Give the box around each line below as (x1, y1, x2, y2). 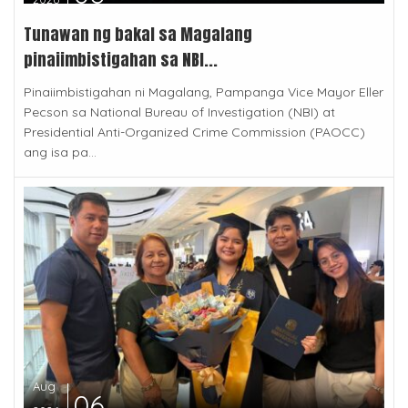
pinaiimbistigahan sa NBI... (24, 47, 218, 73)
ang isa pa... (24, 144, 97, 161)
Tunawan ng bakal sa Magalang (24, 22, 252, 47)
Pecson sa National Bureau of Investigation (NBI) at (24, 104, 335, 121)
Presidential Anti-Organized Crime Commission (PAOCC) (24, 124, 365, 141)
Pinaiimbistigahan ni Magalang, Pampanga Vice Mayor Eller (24, 84, 383, 101)
